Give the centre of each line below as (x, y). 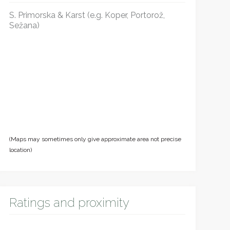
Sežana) (24, 25)
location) (20, 150)
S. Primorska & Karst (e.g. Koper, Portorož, (87, 15)
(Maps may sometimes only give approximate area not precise (95, 139)
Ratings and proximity (69, 203)
